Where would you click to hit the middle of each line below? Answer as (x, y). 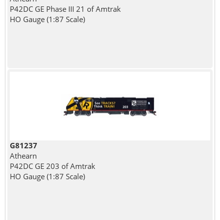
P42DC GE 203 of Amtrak (52, 166)
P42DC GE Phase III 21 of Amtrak (65, 9)
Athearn (23, 155)
